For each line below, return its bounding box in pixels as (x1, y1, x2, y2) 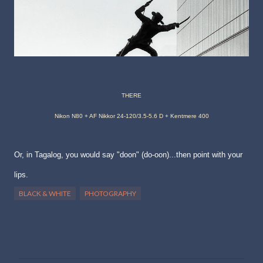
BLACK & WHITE (19, 188, 71, 198)
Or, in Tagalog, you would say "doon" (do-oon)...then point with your (14, 150, 242, 159)
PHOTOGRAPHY (85, 188, 136, 198)
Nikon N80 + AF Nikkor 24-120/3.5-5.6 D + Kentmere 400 (54, 112, 209, 119)
